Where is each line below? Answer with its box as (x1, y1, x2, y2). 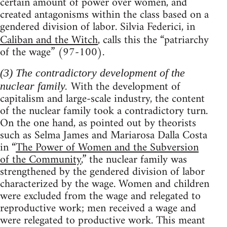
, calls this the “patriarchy (98, 30, 209, 50)
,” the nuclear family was (81, 149, 187, 170)
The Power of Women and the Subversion (16, 137, 199, 158)
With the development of (68, 77, 180, 97)
